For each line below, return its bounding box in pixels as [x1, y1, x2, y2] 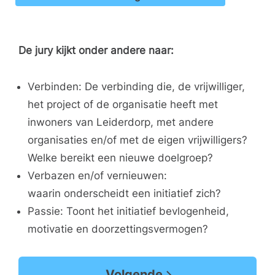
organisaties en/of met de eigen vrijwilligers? [28, 134, 247, 146]
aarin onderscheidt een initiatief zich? [36, 187, 221, 199]
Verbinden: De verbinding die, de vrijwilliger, [28, 80, 245, 93]
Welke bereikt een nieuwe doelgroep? [28, 152, 213, 164]
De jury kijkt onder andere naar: [18, 44, 174, 56]
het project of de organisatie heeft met [28, 98, 218, 110]
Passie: [28, 205, 66, 217]
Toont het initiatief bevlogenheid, [66, 205, 229, 217]
